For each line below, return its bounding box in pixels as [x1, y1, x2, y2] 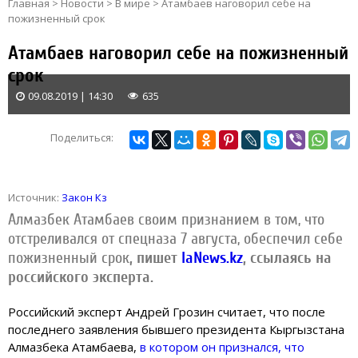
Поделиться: [50, 129, 113, 145]
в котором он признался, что [140, 338, 304, 355]
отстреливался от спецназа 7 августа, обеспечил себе [8, 229, 343, 248]
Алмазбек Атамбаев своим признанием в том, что [8, 209, 324, 229]
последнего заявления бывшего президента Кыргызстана [8, 320, 344, 337]
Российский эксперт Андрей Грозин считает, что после [8, 303, 325, 320]
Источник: [8, 189, 62, 205]
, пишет [129, 248, 177, 267]
